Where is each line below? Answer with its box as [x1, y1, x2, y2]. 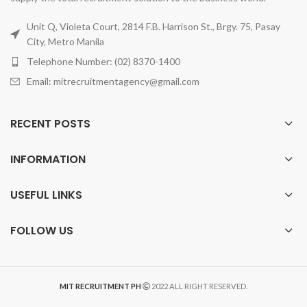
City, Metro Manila [27, 35, 104, 47]
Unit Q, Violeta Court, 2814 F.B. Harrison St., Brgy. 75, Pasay [27, 20, 280, 32]
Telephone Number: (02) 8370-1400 [27, 55, 180, 67]
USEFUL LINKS [10, 186, 82, 203]
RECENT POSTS [10, 115, 90, 132]
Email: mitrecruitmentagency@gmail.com [27, 75, 199, 87]
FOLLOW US [10, 222, 73, 238]
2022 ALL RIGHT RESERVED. [150, 281, 247, 291]
